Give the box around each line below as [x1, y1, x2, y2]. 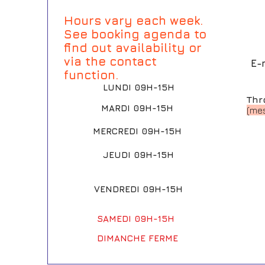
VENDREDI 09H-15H [93, 183, 183, 194]
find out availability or [63, 40, 202, 54]
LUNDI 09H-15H [102, 82, 174, 92]
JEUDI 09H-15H [103, 149, 174, 160]
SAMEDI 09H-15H [96, 213, 177, 224]
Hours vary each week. [63, 13, 203, 27]
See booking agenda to [63, 27, 206, 41]
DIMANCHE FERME [96, 232, 178, 243]
